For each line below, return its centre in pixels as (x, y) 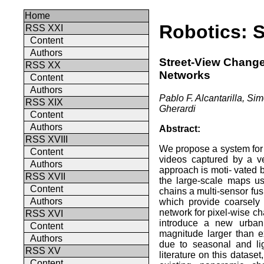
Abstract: (180, 128)
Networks (185, 75)
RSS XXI (44, 28)
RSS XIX (44, 102)
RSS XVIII (47, 139)
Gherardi (177, 108)
